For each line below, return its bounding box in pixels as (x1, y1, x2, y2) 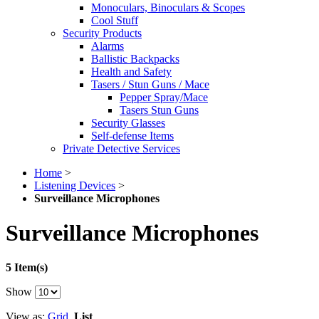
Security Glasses (91, 116, 165, 129)
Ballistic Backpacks (91, 52, 179, 65)
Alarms (91, 39, 124, 52)
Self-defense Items (91, 129, 174, 142)
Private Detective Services (63, 142, 180, 155)
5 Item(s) (6, 261, 48, 274)
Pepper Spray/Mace (120, 90, 208, 103)
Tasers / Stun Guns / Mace (91, 78, 209, 90)
